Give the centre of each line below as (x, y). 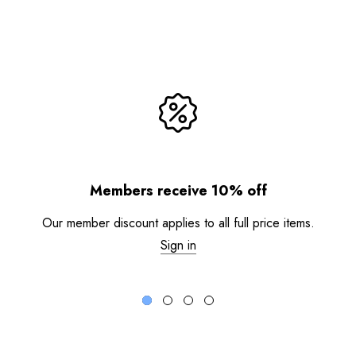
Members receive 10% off (178, 191)
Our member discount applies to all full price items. (178, 223)
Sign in (178, 246)
